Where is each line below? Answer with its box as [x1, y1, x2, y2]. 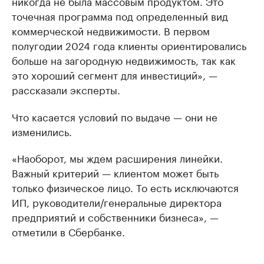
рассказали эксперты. [12, 81, 120, 97]
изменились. [12, 123, 72, 138]
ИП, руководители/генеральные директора [12, 194, 222, 209]
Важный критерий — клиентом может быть [12, 164, 219, 180]
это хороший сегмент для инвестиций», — [12, 67, 217, 82]
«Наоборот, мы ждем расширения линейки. [12, 150, 223, 165]
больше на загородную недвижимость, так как [12, 52, 236, 67]
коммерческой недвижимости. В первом [12, 22, 210, 38]
